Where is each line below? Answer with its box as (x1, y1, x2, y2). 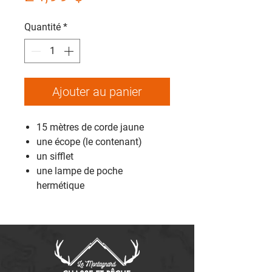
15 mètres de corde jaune (36, 121, 144, 133)
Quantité (24, 21, 61, 33)
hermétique (36, 180, 84, 191)
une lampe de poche (36, 165, 123, 177)
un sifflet (36, 151, 73, 162)
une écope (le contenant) (36, 136, 142, 148)
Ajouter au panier (52, 84, 142, 99)
